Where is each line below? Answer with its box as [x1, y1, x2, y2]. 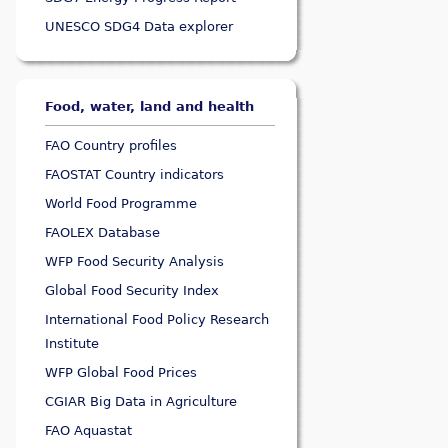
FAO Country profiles [45, 138, 178, 154]
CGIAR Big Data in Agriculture [45, 394, 238, 410]
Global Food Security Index [45, 283, 220, 299]
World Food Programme [45, 196, 198, 212]
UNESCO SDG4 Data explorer [45, 19, 234, 35]
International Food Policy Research [45, 312, 270, 328]
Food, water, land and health [45, 99, 255, 115]
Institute [45, 336, 100, 352]
